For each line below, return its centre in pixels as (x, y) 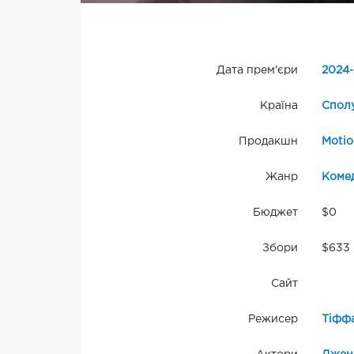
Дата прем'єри (257, 71)
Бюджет (275, 213)
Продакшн (268, 142)
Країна (279, 106)
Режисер (273, 320)
